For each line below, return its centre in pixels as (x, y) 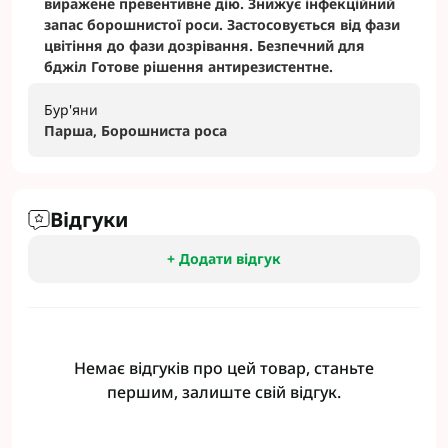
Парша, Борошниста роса (135, 130)
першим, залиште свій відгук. (224, 392)
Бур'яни (71, 109)
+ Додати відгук (224, 258)
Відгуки (89, 219)
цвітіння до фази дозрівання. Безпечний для (204, 45)
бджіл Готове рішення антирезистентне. (188, 66)
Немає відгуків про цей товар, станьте (224, 368)
